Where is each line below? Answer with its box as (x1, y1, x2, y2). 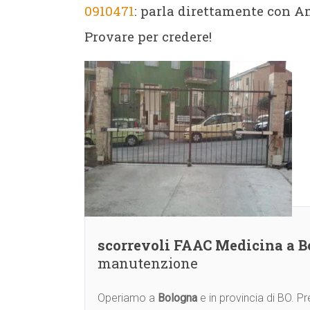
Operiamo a (98, 291, 158, 304)
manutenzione (98, 254, 198, 272)
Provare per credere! (84, 28, 212, 45)
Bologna (158, 291, 197, 304)
